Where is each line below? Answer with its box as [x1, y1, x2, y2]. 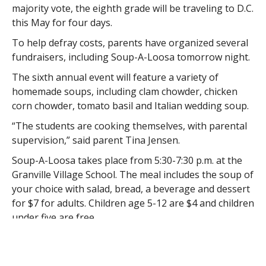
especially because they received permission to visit [11, 245, 239, 258]
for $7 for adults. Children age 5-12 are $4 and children [11, 197, 254, 210]
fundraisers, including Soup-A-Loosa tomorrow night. [11, 50, 250, 64]
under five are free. [11, 211, 96, 224]
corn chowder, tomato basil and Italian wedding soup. [11, 99, 249, 112]
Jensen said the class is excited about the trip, [11, 231, 213, 244]
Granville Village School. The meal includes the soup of [11, 168, 254, 181]
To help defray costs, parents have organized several [11, 36, 248, 49]
